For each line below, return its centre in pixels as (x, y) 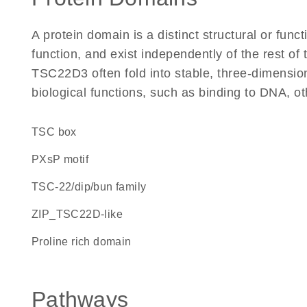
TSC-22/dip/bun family (93, 187)
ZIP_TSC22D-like (81, 214)
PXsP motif (64, 159)
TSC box (58, 132)
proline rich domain (85, 242)
